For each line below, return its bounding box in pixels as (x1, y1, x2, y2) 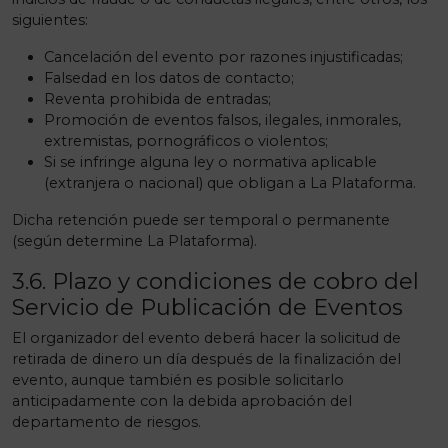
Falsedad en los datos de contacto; (44, 69, 294, 87)
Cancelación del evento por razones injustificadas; (44, 48, 403, 66)
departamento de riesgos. (12, 413, 201, 431)
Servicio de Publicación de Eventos (12, 293, 403, 321)
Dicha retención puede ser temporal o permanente (12, 211, 390, 229)
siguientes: (12, 11, 88, 29)
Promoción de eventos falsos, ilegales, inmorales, (44, 111, 401, 129)
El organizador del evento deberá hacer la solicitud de (12, 329, 401, 347)
